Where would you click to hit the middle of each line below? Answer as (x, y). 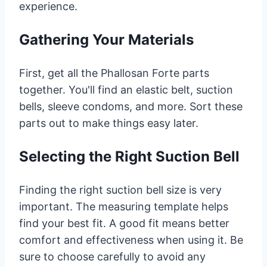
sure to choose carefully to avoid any (112, 256)
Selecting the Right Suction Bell (129, 156)
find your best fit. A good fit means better (124, 223)
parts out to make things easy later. (109, 123)
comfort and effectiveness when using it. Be (131, 240)
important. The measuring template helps (124, 206)
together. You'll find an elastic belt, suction (126, 89)
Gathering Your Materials (106, 39)
